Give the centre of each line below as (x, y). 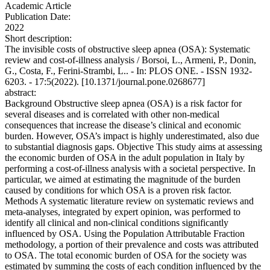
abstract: (20, 93)
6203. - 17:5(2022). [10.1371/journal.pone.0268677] (105, 82)
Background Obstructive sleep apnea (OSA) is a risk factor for (123, 104)
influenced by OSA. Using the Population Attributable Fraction (125, 234)
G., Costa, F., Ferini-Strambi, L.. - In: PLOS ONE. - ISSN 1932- (128, 71)
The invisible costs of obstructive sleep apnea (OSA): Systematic (127, 49)
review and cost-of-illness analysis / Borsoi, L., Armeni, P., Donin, (130, 60)
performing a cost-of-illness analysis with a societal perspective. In (130, 169)
